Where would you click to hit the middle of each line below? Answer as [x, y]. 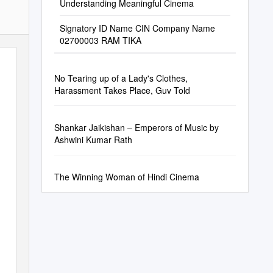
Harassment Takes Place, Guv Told [122, 90]
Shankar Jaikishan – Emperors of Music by [136, 127]
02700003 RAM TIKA [100, 40]
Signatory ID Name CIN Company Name [137, 28]
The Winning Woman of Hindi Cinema [126, 177]
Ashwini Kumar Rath [93, 140]
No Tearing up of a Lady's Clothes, [121, 78]
